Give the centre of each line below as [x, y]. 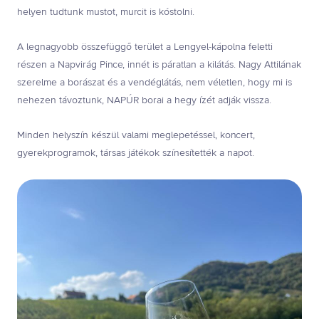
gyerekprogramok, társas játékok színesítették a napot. [136, 153]
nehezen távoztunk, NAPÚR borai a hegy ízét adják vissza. [144, 101]
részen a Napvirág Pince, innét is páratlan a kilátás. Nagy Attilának [159, 65]
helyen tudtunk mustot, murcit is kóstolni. [106, 12]
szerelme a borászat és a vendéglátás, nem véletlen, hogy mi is [155, 83]
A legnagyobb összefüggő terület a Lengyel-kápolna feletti [145, 47]
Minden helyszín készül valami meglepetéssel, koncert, [136, 136]
